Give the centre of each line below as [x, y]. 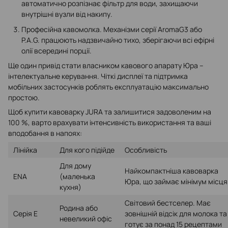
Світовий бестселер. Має [168, 203]
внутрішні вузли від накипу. [67, 14]
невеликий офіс [86, 219]
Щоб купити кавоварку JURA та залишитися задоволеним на [110, 112]
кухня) [70, 187]
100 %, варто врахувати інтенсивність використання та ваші [110, 123]
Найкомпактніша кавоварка [172, 171]
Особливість [146, 150]
